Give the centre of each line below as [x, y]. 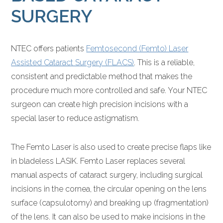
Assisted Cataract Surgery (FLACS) [73, 62]
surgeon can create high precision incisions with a [100, 104]
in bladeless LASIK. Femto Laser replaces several [98, 161]
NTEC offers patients [49, 48]
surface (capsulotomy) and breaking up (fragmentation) [110, 203]
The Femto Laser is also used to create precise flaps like [111, 147]
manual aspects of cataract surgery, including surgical [107, 175]
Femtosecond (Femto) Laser [137, 48]
